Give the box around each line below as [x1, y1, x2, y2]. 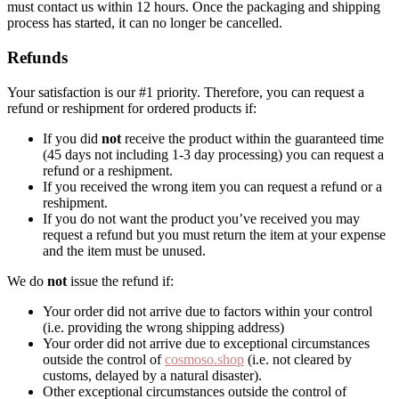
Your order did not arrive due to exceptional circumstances [43, 335, 370, 351]
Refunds [7, 48, 68, 68]
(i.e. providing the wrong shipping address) [43, 319, 284, 335]
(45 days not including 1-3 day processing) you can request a [43, 146, 384, 162]
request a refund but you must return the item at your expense [43, 226, 386, 242]
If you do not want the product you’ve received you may [43, 210, 360, 226]
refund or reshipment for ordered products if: [7, 100, 256, 116]
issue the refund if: [67, 273, 174, 289]
